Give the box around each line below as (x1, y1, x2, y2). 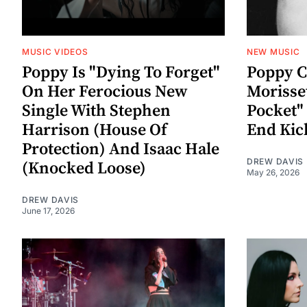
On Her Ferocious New (22, 81, 188, 102)
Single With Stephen (22, 100, 171, 121)
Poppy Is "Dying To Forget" (22, 62, 220, 83)
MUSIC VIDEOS (22, 46, 88, 57)
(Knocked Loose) (22, 158, 146, 179)
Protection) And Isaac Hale (22, 138, 219, 160)
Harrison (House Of (22, 119, 167, 140)
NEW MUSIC (247, 46, 300, 57)
